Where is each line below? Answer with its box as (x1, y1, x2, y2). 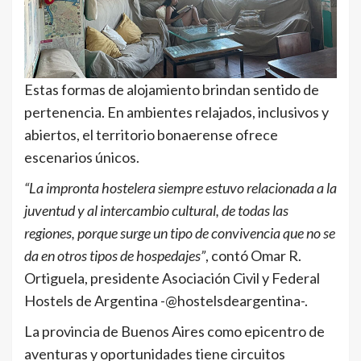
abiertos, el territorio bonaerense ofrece (24, 126, 278, 144)
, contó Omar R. (205, 247, 301, 265)
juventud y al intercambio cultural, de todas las (24, 201, 288, 220)
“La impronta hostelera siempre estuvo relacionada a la (24, 179, 337, 197)
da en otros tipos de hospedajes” (24, 247, 205, 265)
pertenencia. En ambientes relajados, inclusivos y (24, 103, 329, 122)
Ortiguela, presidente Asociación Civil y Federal (24, 269, 320, 288)
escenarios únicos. (24, 148, 142, 167)
